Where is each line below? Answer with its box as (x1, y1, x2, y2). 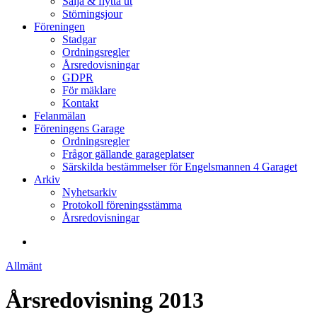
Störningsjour (62, 8, 122, 20)
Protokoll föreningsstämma (62, 199, 182, 211)
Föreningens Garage (34, 122, 125, 134)
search (33, 235, 62, 247)
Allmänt (6, 260, 42, 272)
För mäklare (62, 84, 116, 96)
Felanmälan (34, 110, 86, 122)
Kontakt (62, 97, 98, 109)
